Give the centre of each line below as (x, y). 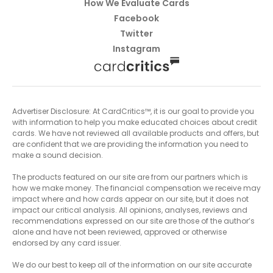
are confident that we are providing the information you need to (130, 144)
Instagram (136, 48)
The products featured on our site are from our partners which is (130, 177)
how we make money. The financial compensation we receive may (136, 188)
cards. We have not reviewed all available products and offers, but (136, 133)
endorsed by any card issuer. (67, 243)
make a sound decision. (58, 155)
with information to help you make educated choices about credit (135, 122)
